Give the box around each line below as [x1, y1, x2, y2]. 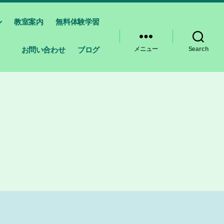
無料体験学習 [55, 17, 99, 26]
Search [188, 45, 208, 52]
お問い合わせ [21, 45, 65, 54]
